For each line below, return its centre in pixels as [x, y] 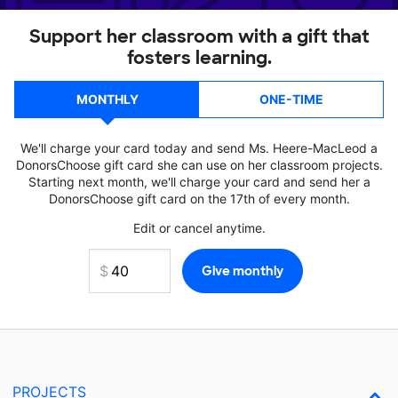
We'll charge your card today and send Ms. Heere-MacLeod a [199, 148]
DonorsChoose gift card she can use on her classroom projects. [199, 165]
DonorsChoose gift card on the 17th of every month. [199, 199]
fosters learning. [199, 58]
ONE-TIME [291, 99]
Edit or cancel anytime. [199, 228]
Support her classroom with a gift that [199, 36]
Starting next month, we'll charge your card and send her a [199, 182]
